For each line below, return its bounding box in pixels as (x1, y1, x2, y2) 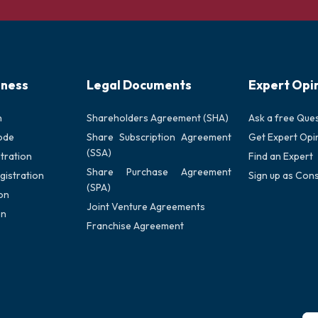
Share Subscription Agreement (87, 131, 231, 143)
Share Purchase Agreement (87, 165, 231, 178)
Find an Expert (248, 150, 313, 163)
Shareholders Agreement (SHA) (87, 111, 229, 124)
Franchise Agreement (87, 219, 184, 232)
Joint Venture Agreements (87, 200, 205, 213)
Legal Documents (87, 77, 192, 93)
